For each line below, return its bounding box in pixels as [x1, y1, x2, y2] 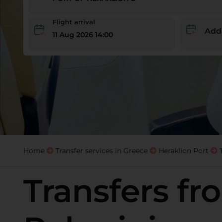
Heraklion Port [158, 146, 209, 155]
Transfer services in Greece [55, 146, 148, 155]
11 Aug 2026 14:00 [52, 30, 113, 39]
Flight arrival [52, 18, 95, 26]
